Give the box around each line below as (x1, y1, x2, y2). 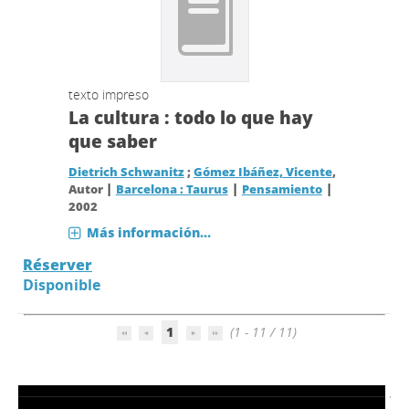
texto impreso (68, 86, 149, 103)
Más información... (86, 224, 211, 241)
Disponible (23, 275, 100, 295)
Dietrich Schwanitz (68, 164, 184, 180)
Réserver (23, 255, 92, 275)
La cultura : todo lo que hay (68, 106, 313, 130)
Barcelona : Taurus (115, 182, 228, 197)
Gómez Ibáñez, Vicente (193, 164, 332, 180)
